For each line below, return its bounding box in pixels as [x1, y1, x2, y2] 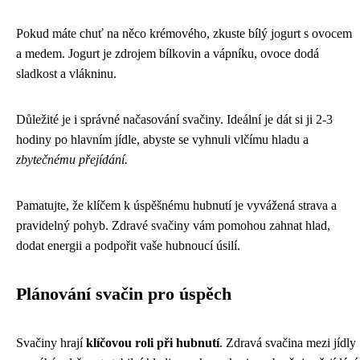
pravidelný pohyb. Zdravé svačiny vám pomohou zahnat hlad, [16, 219, 330, 232]
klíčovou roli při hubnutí [86, 336, 219, 350]
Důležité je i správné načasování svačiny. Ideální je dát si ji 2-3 [16, 112, 333, 126]
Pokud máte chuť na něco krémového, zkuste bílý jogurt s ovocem [16, 27, 352, 40]
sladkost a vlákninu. [16, 67, 117, 80]
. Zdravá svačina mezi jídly [219, 336, 356, 350]
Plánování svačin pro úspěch [16, 284, 231, 304]
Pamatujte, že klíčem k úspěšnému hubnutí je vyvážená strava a [16, 198, 337, 212]
